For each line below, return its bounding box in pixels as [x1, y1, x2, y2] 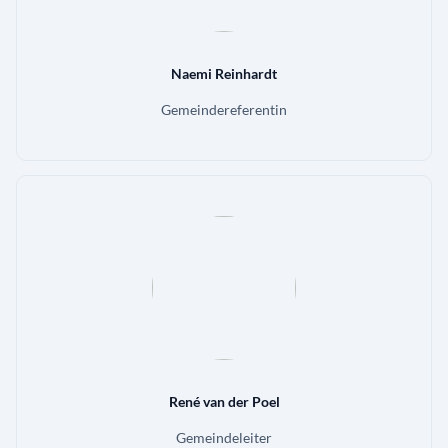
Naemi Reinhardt [171, 65, 277, 83]
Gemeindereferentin [161, 101, 287, 119]
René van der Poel [168, 393, 280, 411]
